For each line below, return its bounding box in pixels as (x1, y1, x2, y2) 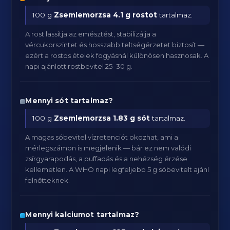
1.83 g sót (113, 114, 150, 122)
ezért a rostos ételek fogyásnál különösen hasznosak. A (25, 51, 209, 60)
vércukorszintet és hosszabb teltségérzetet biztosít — (25, 41, 205, 49)
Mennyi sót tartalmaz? (25, 97, 113, 105)
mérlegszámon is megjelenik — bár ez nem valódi (25, 144, 191, 152)
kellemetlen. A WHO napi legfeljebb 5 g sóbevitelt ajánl (25, 165, 209, 174)
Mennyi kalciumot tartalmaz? (25, 210, 140, 219)
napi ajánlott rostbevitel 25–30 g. (25, 62, 133, 70)
